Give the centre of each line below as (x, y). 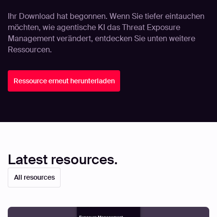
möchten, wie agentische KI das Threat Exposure (94, 27)
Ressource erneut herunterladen (64, 81)
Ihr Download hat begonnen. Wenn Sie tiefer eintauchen (106, 16)
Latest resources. (62, 160)
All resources (34, 178)
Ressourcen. (30, 49)
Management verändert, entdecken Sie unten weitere (101, 38)
